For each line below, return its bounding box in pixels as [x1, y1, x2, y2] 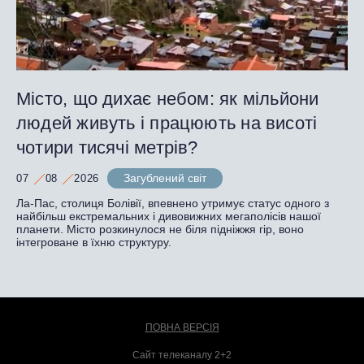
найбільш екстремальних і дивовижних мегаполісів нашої [16, 210, 321, 223]
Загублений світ [123, 171, 207, 185]
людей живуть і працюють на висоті [16, 113, 318, 134]
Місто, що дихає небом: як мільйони [16, 89, 319, 110]
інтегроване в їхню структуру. [16, 236, 175, 249]
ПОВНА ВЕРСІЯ [145, 322, 219, 334]
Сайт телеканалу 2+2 [132, 349, 232, 362]
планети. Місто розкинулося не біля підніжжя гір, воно [16, 223, 304, 236]
